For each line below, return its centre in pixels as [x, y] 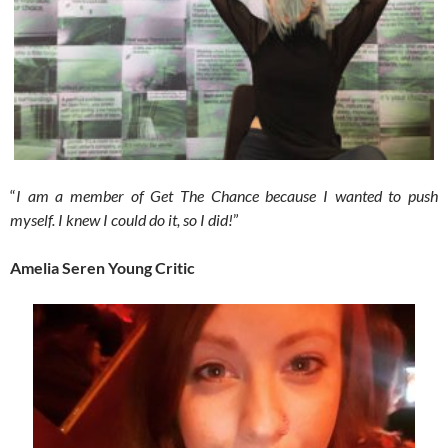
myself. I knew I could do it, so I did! [121, 220]
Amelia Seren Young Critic [102, 268]
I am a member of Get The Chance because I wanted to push [227, 196]
